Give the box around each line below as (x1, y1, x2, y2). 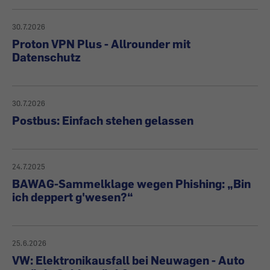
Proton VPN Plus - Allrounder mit (12, 37, 190, 51)
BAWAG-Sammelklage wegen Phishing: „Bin (12, 177, 251, 190)
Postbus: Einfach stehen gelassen (12, 113, 193, 127)
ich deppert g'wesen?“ (12, 190, 133, 204)
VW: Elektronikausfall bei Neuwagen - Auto (12, 253, 245, 267)
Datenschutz (12, 50, 81, 64)
